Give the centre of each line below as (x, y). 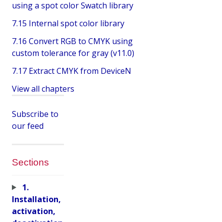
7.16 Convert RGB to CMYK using (72, 41)
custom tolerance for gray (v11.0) (73, 53)
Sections (30, 162)
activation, (34, 211)
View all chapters (43, 88)
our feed (28, 126)
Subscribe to (35, 114)
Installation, (36, 199)
